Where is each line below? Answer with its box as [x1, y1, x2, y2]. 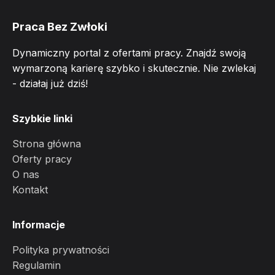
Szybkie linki [12, 112, 72, 125]
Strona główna [12, 137, 81, 150]
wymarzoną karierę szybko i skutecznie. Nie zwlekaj [12, 62, 256, 74]
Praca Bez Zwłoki [12, 20, 107, 34]
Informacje [12, 219, 65, 231]
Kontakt [12, 184, 48, 196]
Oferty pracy [12, 153, 72, 165]
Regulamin [12, 259, 61, 271]
